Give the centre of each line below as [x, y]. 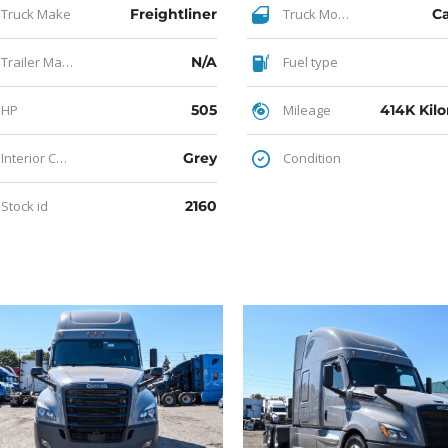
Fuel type [308, 61]
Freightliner [173, 13]
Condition [310, 157]
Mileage [305, 109]
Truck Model [308, 13]
